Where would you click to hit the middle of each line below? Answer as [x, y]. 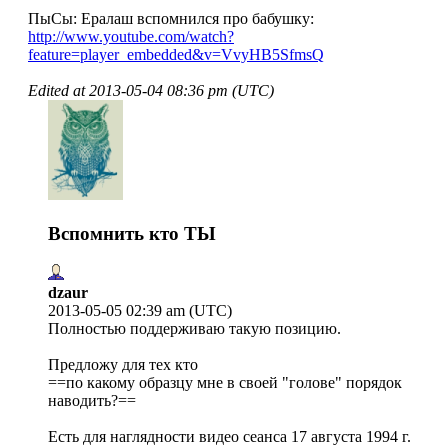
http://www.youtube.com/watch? [131, 37]
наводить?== [92, 400]
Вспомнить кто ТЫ [132, 233]
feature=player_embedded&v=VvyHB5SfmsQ [176, 55]
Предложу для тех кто [123, 364]
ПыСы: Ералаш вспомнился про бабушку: [171, 19]
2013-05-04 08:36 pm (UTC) [181, 91]
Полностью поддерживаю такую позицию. [194, 328]
